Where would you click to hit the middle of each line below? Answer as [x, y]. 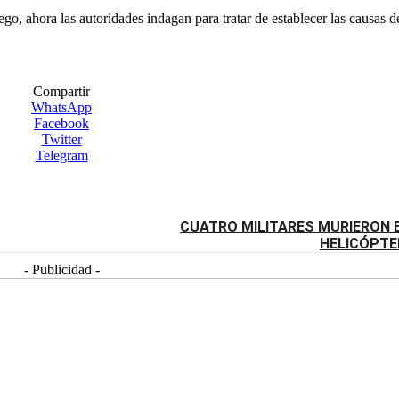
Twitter [61, 140]
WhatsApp [61, 108]
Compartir [61, 92]
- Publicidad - [61, 270]
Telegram [61, 156]
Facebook [61, 124]
